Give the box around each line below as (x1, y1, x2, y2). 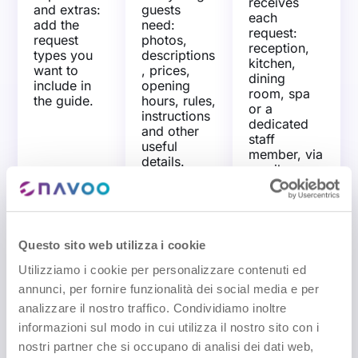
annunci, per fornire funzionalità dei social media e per (18, 282, 319, 296)
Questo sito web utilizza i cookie (18, 237, 206, 252)
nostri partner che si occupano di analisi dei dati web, (18, 340, 314, 354)
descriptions (141, 46, 215, 63)
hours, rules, (141, 92, 216, 109)
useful (141, 137, 177, 154)
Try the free (224, 248, 296, 265)
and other (141, 122, 199, 139)
